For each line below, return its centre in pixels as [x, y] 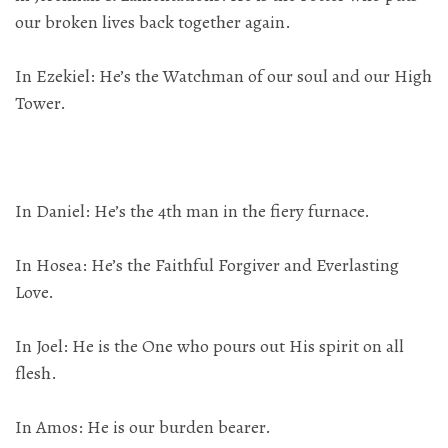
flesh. [36, 373]
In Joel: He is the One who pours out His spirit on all [209, 346]
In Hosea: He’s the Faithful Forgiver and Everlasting [207, 265]
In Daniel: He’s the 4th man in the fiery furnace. [192, 211]
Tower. [40, 103]
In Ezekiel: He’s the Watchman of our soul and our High [223, 76]
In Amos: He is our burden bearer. [143, 427]
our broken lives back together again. [153, 22]
